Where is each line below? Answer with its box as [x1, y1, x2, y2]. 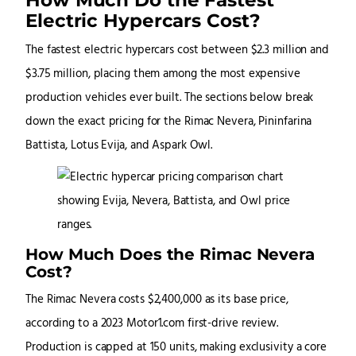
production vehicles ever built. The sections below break [25, 89, 314, 108]
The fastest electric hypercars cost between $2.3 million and [25, 41, 329, 60]
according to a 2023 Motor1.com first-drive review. [25, 315, 278, 334]
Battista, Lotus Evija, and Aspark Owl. [25, 137, 213, 156]
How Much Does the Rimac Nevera [25, 244, 315, 265]
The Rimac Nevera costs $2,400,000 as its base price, [25, 291, 288, 310]
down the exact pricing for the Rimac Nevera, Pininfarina [25, 113, 312, 132]
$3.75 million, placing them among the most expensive [25, 65, 300, 84]
